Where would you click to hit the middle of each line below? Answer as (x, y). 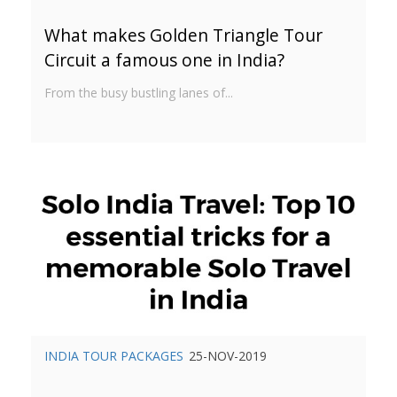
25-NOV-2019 (228, 356)
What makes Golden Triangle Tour (183, 35)
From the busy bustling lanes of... (139, 93)
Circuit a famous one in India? (164, 60)
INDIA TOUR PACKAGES (114, 356)
